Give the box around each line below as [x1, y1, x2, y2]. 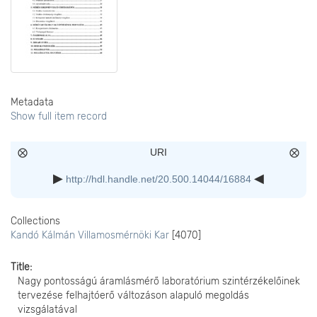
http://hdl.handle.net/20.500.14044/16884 [66, 173, 251, 185]
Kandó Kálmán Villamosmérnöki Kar [11, 229, 169, 241]
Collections [11, 215, 60, 227]
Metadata [11, 96, 54, 108]
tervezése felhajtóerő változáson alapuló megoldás [18, 289, 249, 301]
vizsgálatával [18, 304, 77, 316]
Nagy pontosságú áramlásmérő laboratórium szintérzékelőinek [18, 275, 300, 287]
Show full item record [11, 110, 107, 122]
